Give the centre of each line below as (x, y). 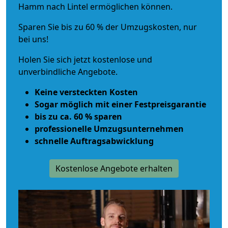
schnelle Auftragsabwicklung (94, 141)
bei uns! (33, 39)
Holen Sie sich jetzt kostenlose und (85, 59)
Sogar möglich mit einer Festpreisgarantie (120, 104)
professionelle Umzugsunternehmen (109, 129)
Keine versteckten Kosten (86, 92)
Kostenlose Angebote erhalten (114, 168)
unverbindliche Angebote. (68, 72)
